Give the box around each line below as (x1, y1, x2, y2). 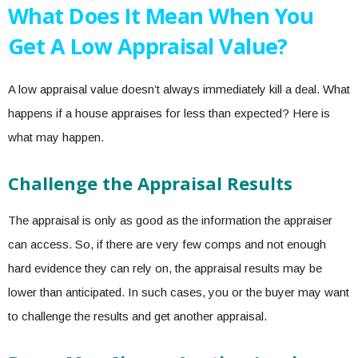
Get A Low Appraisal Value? (8, 31, 288, 62)
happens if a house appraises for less (8, 106, 205, 121)
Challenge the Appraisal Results (8, 171, 292, 196)
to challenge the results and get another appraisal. (8, 309, 270, 324)
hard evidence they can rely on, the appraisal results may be (8, 261, 322, 276)
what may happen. (8, 130, 104, 145)
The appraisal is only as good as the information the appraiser (8, 213, 332, 228)
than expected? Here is (205, 106, 330, 121)
